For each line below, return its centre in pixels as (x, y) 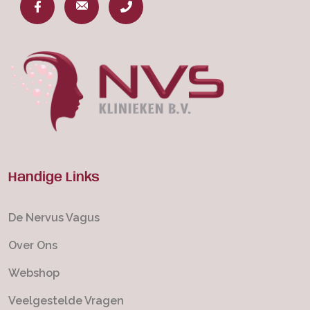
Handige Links (54, 177)
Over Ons (33, 245)
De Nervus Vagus (54, 217)
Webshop (34, 273)
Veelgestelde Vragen (66, 300)
